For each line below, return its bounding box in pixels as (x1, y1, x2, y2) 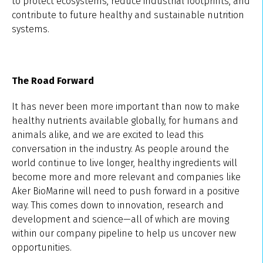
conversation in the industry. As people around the (12, 143, 229, 154)
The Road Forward (12, 75, 94, 86)
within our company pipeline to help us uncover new (12, 227, 236, 239)
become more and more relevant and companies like (12, 171, 241, 183)
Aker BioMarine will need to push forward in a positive (12, 185, 240, 197)
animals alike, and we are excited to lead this (12, 129, 204, 140)
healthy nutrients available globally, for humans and (12, 114, 238, 126)
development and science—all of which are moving (12, 213, 229, 225)
